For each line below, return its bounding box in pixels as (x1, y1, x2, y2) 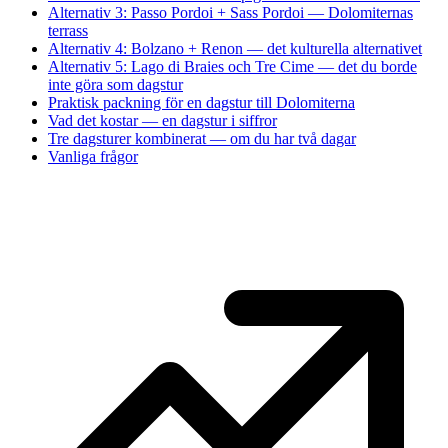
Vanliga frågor (48, 147, 138, 165)
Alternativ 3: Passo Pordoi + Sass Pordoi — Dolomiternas (48, 3, 413, 21)
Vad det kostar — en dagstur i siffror (48, 111, 277, 129)
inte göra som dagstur (48, 75, 183, 93)
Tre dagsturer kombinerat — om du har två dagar (48, 129, 356, 147)
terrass (48, 21, 88, 39)
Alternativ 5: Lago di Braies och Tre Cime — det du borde (48, 57, 417, 75)
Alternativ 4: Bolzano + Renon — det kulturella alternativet (48, 39, 422, 57)
